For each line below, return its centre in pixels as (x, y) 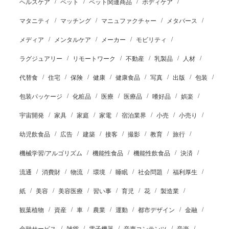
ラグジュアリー (41, 59)
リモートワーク (94, 59)
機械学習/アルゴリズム (51, 153)
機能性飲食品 (152, 153)
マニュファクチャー (129, 21)
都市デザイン (156, 210)
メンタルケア (72, 40)
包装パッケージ (41, 97)
